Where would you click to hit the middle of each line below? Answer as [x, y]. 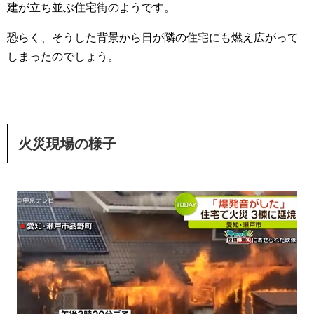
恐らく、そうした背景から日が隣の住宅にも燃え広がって [153, 37]
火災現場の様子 [67, 144]
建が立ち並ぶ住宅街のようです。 [91, 7]
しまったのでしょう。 [63, 56]
